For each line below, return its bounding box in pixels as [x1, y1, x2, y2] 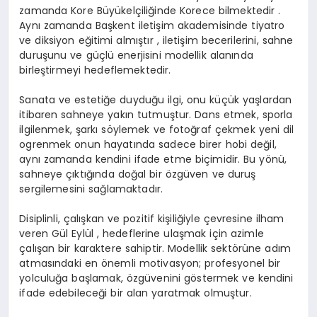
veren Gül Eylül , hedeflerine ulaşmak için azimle [19, 226, 264, 241]
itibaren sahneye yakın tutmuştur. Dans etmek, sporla [19, 107, 293, 122]
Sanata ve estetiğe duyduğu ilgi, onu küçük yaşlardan [19, 92, 292, 107]
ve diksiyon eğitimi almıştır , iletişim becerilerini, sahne [19, 33, 294, 47]
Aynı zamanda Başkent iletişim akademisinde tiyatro [19, 18, 285, 33]
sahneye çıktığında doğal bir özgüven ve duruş [19, 166, 256, 181]
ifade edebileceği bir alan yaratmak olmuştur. [19, 285, 252, 300]
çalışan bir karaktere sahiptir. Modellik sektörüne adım [19, 241, 291, 255]
